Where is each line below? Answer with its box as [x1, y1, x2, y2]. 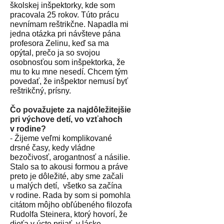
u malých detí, [10, 181, 59, 190]
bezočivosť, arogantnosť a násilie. [10, 152, 130, 161]
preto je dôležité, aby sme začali [10, 171, 123, 180]
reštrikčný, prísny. [10, 86, 71, 95]
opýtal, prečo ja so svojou [10, 48, 100, 57]
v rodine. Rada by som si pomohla [10, 190, 130, 199]
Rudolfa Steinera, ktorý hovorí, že [10, 209, 127, 218]
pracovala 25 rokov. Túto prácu [10, 10, 119, 19]
